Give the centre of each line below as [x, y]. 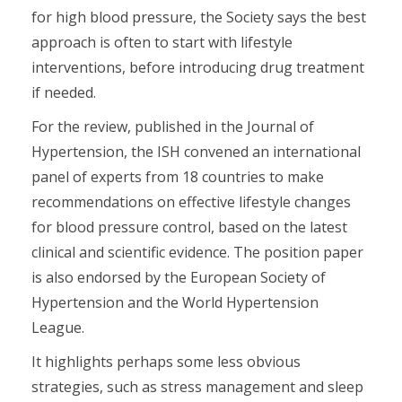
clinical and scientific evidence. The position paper [197, 253]
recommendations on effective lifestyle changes [191, 202]
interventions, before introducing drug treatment [198, 68]
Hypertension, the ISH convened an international [196, 152]
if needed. [64, 93]
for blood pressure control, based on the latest [189, 227]
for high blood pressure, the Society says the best [199, 17]
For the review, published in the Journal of [173, 127]
